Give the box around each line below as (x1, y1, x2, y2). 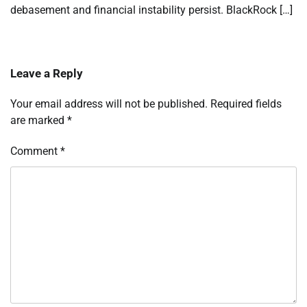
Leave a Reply (10, 66, 83, 80)
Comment (10, 144, 60, 158)
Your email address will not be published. (10, 97, 208, 110)
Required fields (210, 97, 282, 110)
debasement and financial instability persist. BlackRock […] (10, 3, 293, 16)
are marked (10, 113, 67, 127)
